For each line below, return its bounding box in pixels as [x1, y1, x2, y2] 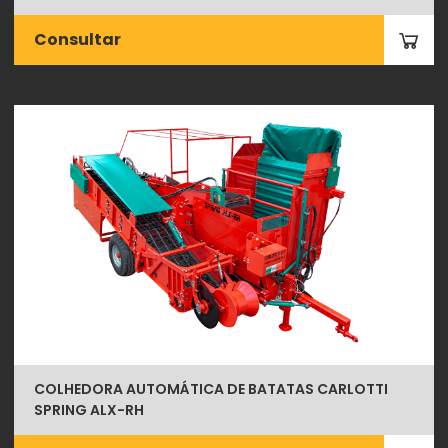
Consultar [34, 28, 122, 51]
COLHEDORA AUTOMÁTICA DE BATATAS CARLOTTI [34, 379, 389, 399]
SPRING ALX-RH [34, 400, 145, 420]
